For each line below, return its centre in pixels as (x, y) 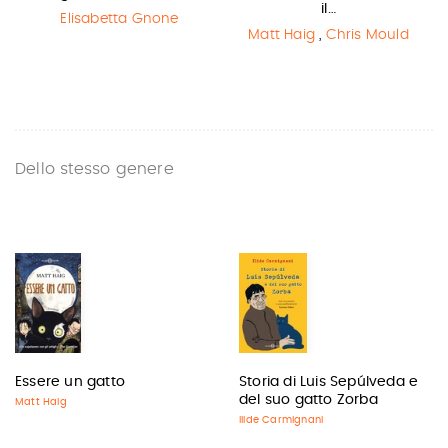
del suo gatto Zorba (308, 400)
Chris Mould (367, 35)
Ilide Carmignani (281, 420)
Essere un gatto (70, 382)
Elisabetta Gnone (119, 19)
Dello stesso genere (94, 169)
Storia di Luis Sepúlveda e (329, 382)
